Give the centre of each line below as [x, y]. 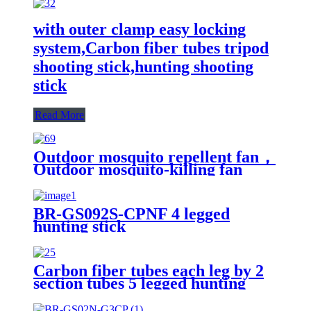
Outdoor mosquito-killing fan [138, 169]
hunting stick [79, 226]
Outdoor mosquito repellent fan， [154, 157]
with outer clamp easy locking [140, 29]
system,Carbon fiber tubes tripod [151, 48]
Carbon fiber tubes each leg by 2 [149, 270]
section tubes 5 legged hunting [140, 283]
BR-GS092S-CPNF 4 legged [132, 213]
